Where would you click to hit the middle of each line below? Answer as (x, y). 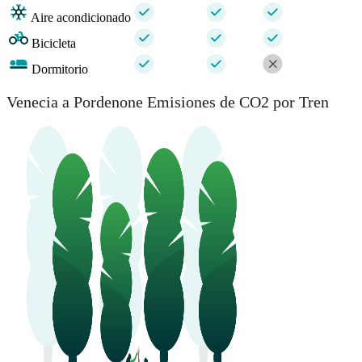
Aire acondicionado (81, 18)
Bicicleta (54, 44)
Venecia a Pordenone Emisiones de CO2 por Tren (168, 102)
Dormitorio (60, 69)
